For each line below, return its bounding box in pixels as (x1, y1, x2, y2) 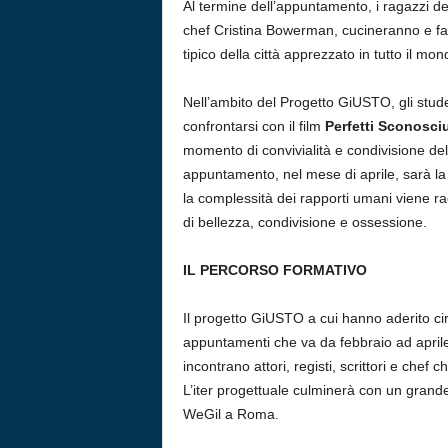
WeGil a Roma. (182, 406, 279, 422)
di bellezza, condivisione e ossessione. (182, 214, 427, 230)
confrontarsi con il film (182, 118, 325, 134)
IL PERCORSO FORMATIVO (182, 262, 367, 278)
